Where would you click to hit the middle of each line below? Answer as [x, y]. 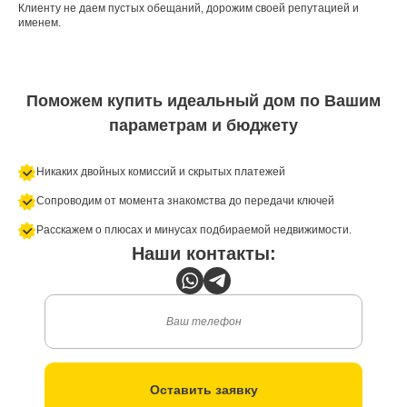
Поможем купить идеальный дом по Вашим [203, 101]
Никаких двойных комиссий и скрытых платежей [161, 172]
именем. [40, 23]
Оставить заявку [203, 389]
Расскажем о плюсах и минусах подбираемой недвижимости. [194, 230]
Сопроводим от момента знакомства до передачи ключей [185, 201]
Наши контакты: [203, 253]
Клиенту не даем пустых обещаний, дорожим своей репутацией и [189, 8]
